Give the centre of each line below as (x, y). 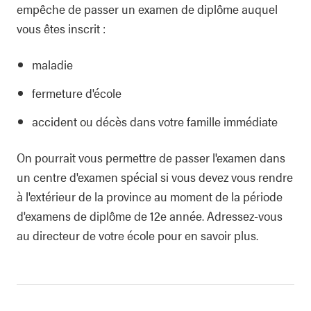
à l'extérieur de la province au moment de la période (150, 196)
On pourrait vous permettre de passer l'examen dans (151, 157)
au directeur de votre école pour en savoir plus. (137, 235)
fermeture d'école (77, 93)
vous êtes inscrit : (61, 28)
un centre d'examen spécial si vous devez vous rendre (155, 177)
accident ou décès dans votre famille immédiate (155, 121)
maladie (52, 64)
